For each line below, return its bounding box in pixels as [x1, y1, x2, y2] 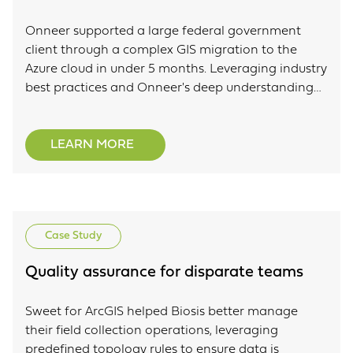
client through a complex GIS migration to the [25, 44, 297, 57]
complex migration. [25, 120, 140, 132]
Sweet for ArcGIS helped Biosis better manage [25, 306, 298, 318]
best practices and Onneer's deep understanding [25, 82, 314, 95]
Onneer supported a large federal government [25, 25, 301, 38]
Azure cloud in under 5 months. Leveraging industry [25, 63, 327, 76]
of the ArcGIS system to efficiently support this [25, 101, 296, 113]
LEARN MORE [50, 139, 134, 151]
